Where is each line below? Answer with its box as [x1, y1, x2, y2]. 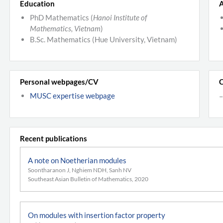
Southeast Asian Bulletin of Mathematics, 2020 [28, 175, 148, 183]
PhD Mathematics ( [30, 12, 93, 22]
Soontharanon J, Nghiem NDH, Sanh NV [28, 166, 131, 174]
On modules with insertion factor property [28, 210, 165, 220]
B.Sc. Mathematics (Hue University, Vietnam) [30, 34, 177, 44]
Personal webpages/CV [20, 77, 99, 87]
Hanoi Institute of [93, 12, 147, 22]
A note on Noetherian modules [28, 155, 126, 165]
